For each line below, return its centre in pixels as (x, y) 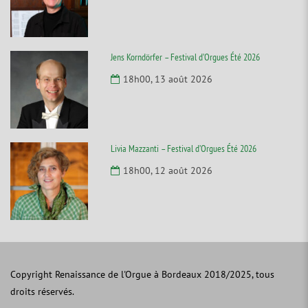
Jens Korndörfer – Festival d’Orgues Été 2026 (186, 57)
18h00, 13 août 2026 (168, 79)
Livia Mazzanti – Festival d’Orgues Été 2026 (184, 148)
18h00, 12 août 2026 (168, 170)
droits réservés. (42, 292)
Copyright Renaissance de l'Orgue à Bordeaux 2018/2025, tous (142, 275)
